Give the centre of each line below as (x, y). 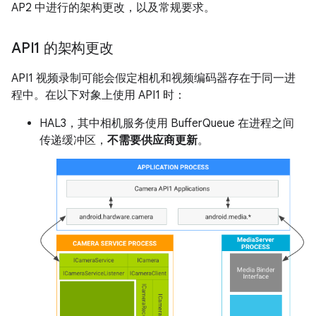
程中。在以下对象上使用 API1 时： (98, 95)
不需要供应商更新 (152, 140)
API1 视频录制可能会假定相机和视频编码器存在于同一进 (153, 78)
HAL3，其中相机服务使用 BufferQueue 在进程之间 (167, 123)
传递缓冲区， (73, 140)
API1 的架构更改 (62, 48)
